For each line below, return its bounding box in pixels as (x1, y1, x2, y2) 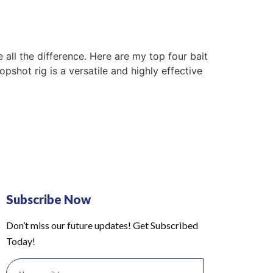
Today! (6, 235, 36, 247)
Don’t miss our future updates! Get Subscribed (6, 219, 199, 232)
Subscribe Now (6, 192, 91, 207)
